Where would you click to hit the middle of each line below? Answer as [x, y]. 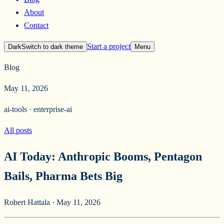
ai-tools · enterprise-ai [38, 109]
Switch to [36, 47]
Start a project [109, 46]
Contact [36, 25]
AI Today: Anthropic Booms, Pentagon [103, 156]
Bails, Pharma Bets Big [63, 176]
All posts [18, 130]
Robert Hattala [27, 202]
